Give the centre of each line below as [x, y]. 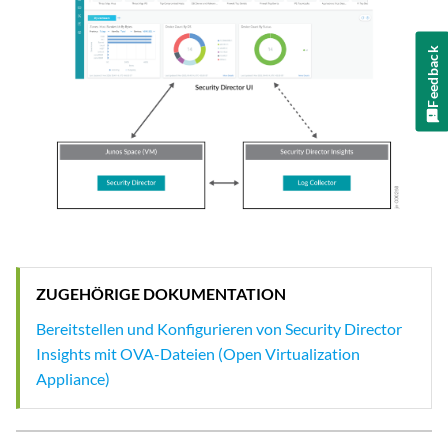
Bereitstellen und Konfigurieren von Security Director [219, 328]
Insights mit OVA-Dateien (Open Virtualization [198, 353]
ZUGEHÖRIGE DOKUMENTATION [161, 293]
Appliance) [73, 378]
